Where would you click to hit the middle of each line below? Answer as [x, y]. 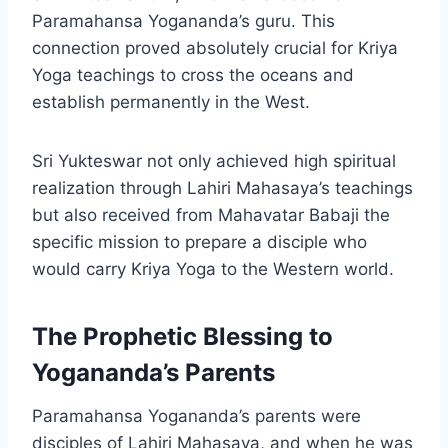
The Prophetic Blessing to [182, 337]
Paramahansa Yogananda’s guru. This [183, 21]
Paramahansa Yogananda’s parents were [196, 416]
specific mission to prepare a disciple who [199, 242]
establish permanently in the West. [171, 102]
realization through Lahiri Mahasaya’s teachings [222, 188]
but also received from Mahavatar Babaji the [211, 215]
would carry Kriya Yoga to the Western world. [213, 269]
